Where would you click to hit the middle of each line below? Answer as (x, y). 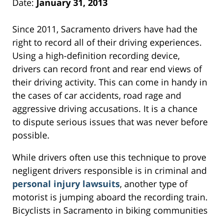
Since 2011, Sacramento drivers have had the (105, 29)
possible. (31, 135)
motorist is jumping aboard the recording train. (110, 197)
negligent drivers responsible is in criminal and (110, 170)
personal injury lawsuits (66, 183)
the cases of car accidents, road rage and (97, 95)
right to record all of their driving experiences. (107, 42)
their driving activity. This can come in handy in (110, 82)
